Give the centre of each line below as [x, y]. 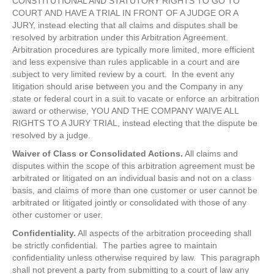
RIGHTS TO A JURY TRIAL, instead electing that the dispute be [135, 123]
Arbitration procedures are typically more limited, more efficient [133, 50]
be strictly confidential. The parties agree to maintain [115, 246]
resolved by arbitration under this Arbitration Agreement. [121, 38]
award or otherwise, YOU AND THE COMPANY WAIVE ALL [125, 111]
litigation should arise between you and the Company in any [128, 87]
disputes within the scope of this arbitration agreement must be [134, 166]
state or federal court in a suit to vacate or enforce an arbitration [136, 99]
